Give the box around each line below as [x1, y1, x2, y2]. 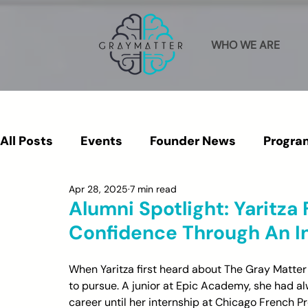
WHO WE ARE [211, 38, 280, 52]
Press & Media [27, 188, 114, 204]
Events [80, 133, 122, 149]
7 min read [130, 183, 177, 195]
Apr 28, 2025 [69, 183, 128, 195]
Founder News [150, 133, 236, 149]
